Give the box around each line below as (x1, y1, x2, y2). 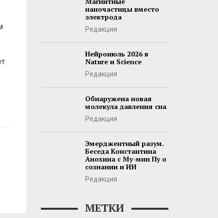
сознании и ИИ (85, 162, 137, 171)
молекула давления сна (85, 102, 166, 111)
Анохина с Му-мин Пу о (85, 154, 166, 163)
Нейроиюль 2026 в (85, 49, 148, 58)
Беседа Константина (85, 146, 156, 156)
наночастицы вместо (85, 4, 159, 14)
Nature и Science (85, 57, 142, 66)
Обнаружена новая (85, 94, 152, 103)
